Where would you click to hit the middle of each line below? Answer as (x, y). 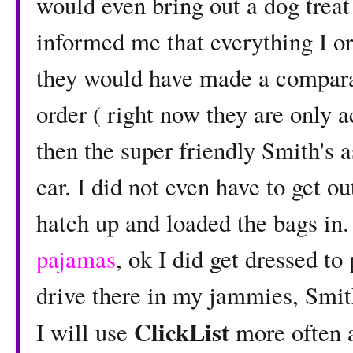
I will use (85, 333)
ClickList (185, 332)
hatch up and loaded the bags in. (193, 223)
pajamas (76, 259)
